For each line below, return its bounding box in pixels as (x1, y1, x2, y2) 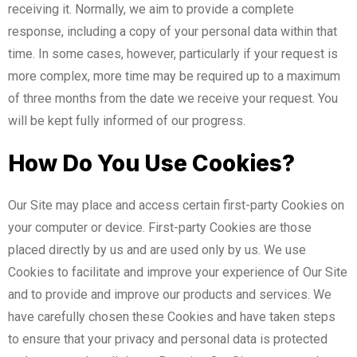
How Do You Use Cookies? (8, 149, 295, 177)
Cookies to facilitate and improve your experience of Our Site (8, 264, 347, 280)
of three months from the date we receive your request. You (8, 90, 338, 106)
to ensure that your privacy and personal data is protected (8, 331, 328, 347)
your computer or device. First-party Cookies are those (8, 219, 312, 235)
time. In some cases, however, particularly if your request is (8, 45, 338, 61)
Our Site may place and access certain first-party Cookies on (8, 197, 344, 213)
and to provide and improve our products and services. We (8, 286, 331, 302)
